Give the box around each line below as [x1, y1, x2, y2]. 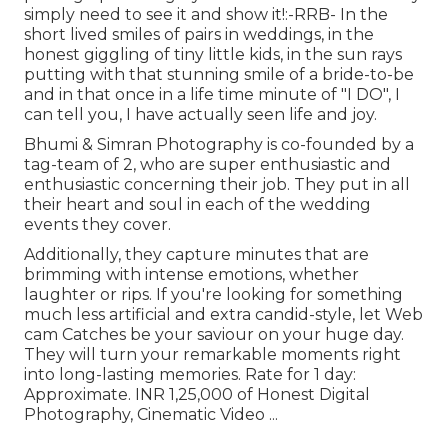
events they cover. [24, 215, 171, 235]
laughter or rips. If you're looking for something [24, 285, 403, 305]
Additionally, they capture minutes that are [24, 245, 369, 265]
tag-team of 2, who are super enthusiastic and [24, 155, 391, 175]
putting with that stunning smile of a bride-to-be [24, 65, 414, 85]
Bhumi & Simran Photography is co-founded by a [24, 135, 414, 155]
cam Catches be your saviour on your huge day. [24, 325, 404, 345]
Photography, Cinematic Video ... [24, 405, 278, 425]
